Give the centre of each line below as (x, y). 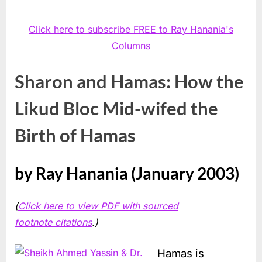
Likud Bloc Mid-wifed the (116, 108)
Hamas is (181, 253)
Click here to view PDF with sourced (98, 206)
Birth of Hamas (75, 135)
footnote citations (53, 222)
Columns (131, 45)
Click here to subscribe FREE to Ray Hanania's (131, 29)
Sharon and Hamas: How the (129, 81)
